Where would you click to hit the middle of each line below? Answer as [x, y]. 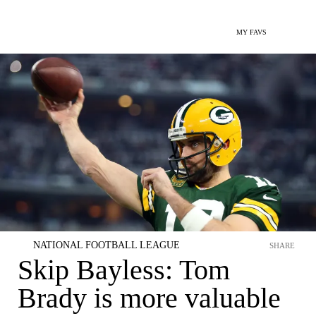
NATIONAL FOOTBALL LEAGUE [107, 245]
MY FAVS [251, 32]
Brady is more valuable [149, 298]
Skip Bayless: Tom [124, 270]
